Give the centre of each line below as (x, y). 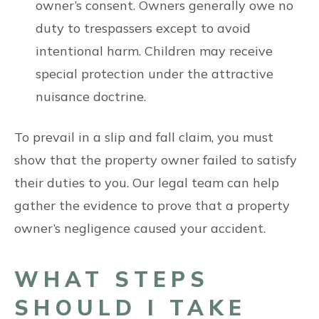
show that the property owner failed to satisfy (156, 160)
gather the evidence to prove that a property (152, 205)
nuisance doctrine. (91, 96)
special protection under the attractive (155, 74)
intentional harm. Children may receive (154, 51)
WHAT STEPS (112, 279)
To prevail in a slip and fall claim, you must (144, 137)
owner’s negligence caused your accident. (140, 228)
